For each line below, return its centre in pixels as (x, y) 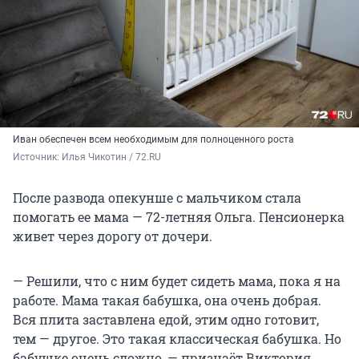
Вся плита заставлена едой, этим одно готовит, (166, 320)
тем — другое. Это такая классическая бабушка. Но (177, 339)
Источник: (37, 157)
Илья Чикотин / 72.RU (113, 157)
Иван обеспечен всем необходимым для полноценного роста (153, 140)
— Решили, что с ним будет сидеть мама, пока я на (177, 281)
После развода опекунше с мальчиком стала (157, 198)
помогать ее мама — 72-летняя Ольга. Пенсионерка (179, 217)
